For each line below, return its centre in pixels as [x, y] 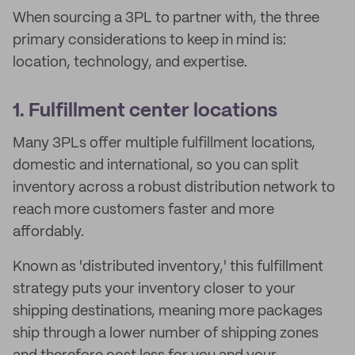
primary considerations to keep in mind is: [149, 40]
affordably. [48, 232]
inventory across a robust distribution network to [174, 188]
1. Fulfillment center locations [145, 111]
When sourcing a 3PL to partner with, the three [166, 18]
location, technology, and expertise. [130, 63]
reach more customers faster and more [143, 210]
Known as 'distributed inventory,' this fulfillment [168, 267]
